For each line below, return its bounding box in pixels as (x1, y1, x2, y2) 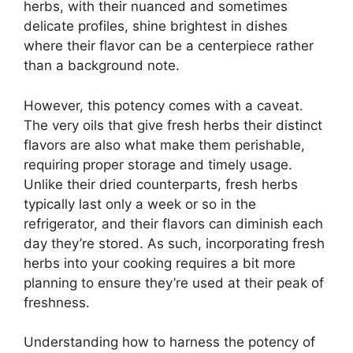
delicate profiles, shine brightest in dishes (24, 18, 288, 35)
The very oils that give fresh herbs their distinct (24, 117, 322, 133)
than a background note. (24, 58, 180, 74)
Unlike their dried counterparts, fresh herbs (24, 176, 298, 192)
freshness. (24, 294, 90, 310)
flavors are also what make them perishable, (24, 136, 305, 153)
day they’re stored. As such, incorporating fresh (24, 235, 325, 251)
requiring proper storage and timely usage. (24, 156, 292, 173)
